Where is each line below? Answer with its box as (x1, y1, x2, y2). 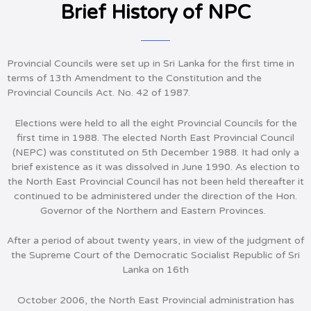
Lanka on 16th (122, 264, 189, 276)
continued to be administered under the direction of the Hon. (14, 190, 297, 202)
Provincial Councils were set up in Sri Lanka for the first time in (7, 58, 294, 70)
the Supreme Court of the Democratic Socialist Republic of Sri (11, 249, 300, 262)
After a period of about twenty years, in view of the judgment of (7, 235, 304, 247)
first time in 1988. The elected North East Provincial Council (17, 131, 294, 144)
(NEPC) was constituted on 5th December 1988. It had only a (12, 146, 299, 158)
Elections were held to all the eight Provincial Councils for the (14, 117, 297, 129)
